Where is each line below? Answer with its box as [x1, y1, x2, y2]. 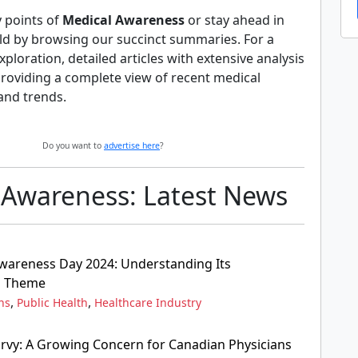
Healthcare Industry [94, 295, 201, 310]
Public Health [17, 295, 88, 310]
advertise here [104, 140, 160, 151]
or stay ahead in [185, 11, 284, 29]
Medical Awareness [62, 11, 185, 29]
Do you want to [42, 140, 104, 151]
